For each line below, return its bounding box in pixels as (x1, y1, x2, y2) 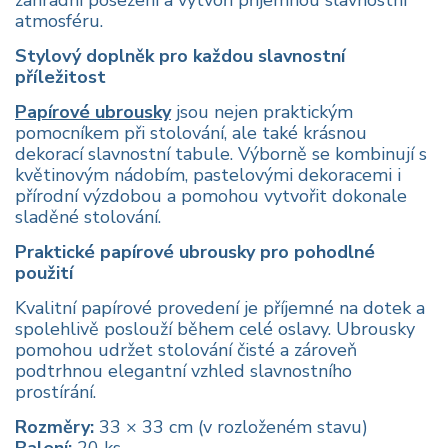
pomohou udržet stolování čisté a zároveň (15, 338, 357, 363)
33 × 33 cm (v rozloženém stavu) (94, 415, 368, 440)
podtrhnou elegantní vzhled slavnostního (15, 359, 352, 384)
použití (15, 261, 73, 286)
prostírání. (15, 380, 96, 405)
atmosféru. (15, 9, 103, 34)
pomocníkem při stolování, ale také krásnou (15, 121, 367, 146)
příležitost (15, 65, 106, 90)
